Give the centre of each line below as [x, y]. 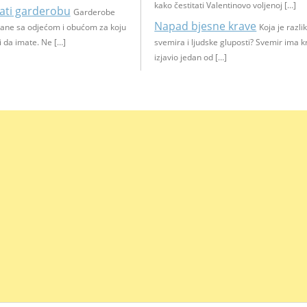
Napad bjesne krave [206, 26]
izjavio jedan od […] [191, 57]
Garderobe [94, 12]
